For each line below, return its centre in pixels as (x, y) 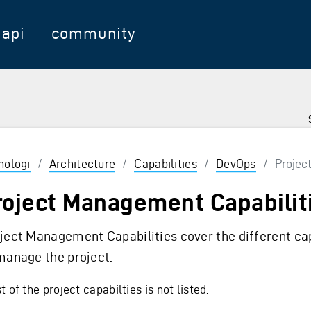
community (93, 33)
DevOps (236, 163)
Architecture (82, 163)
